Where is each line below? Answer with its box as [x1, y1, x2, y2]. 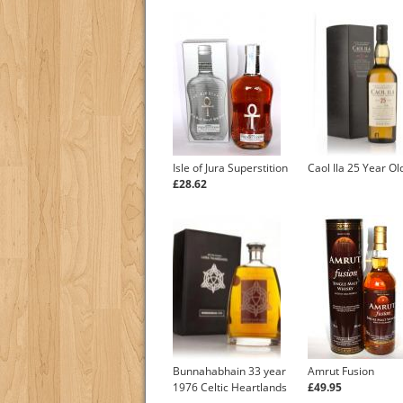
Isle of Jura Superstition [173, 160, 288, 176]
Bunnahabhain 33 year [173, 363, 286, 380]
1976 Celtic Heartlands [173, 380, 287, 396]
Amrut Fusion [308, 363, 374, 380]
